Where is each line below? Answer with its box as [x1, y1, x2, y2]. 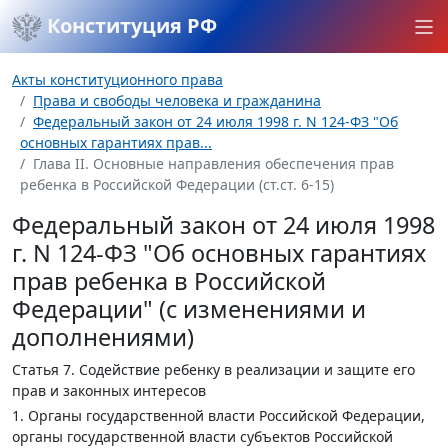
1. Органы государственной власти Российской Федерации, [12, 406, 425, 425]
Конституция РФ [42, 12, 217, 39]
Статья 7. [12, 360, 75, 379]
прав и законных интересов [12, 381, 206, 400]
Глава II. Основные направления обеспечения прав [33, 154, 394, 173]
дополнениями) [12, 321, 194, 353]
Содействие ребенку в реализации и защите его [75, 360, 415, 379]
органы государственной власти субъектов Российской [12, 427, 393, 446]
